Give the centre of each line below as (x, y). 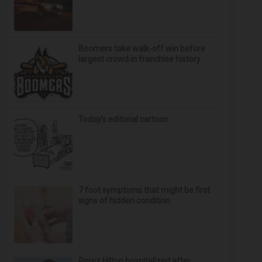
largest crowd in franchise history (140, 59)
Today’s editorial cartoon (124, 119)
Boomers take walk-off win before (142, 49)
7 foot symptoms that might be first (144, 190)
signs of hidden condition (125, 201)
